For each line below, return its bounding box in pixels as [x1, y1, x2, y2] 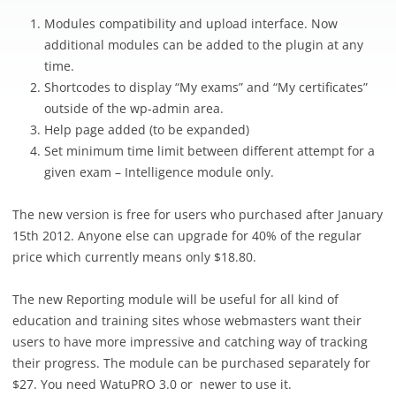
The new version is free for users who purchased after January [12, 206, 383, 223]
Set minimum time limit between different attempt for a [44, 142, 375, 159]
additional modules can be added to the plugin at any [44, 36, 363, 53]
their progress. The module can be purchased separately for [12, 354, 370, 371]
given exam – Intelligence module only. [44, 164, 274, 180]
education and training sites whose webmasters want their [12, 312, 362, 329]
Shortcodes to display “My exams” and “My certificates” [44, 79, 368, 95]
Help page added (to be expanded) [44, 121, 249, 138]
